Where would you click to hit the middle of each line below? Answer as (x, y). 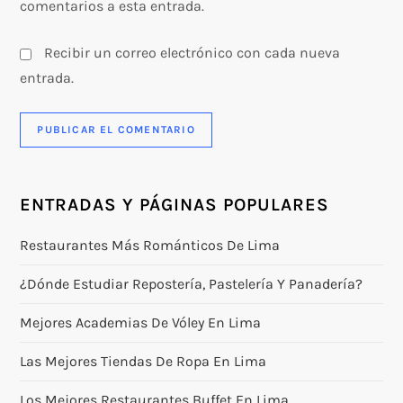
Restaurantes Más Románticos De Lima (150, 246)
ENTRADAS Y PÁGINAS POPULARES (175, 205)
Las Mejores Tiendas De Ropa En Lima (143, 362)
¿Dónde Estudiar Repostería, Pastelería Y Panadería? (192, 284)
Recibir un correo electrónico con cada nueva (193, 53)
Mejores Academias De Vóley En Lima (141, 323)
